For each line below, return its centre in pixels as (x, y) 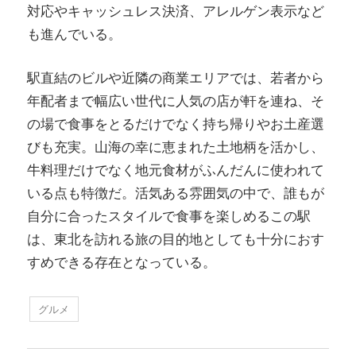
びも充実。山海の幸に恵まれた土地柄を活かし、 (176, 147)
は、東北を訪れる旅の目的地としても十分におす (176, 239)
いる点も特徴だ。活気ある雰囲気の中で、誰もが (176, 193)
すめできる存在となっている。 (122, 262)
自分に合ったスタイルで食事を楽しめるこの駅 (169, 216)
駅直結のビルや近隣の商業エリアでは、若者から (176, 77)
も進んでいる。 (74, 35)
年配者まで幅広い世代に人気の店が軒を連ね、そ (176, 101)
